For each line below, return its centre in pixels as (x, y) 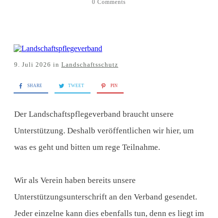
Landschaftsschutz (90, 65)
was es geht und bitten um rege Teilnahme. (87, 147)
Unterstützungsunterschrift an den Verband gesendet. (106, 197)
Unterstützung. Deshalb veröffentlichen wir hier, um (104, 131)
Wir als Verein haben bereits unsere (75, 181)
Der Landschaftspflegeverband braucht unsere (94, 114)
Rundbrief (203, 41)
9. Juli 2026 (34, 65)
